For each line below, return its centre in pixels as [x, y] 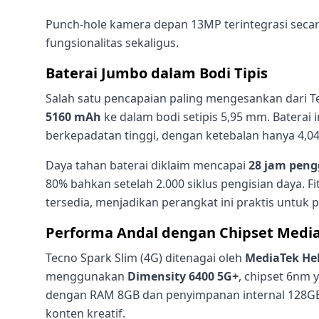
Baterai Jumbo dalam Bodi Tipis [157, 73]
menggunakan [87, 277]
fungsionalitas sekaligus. [112, 43]
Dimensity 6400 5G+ [183, 277]
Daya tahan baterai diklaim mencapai [147, 166]
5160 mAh [73, 117]
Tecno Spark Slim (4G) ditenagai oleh [145, 258]
